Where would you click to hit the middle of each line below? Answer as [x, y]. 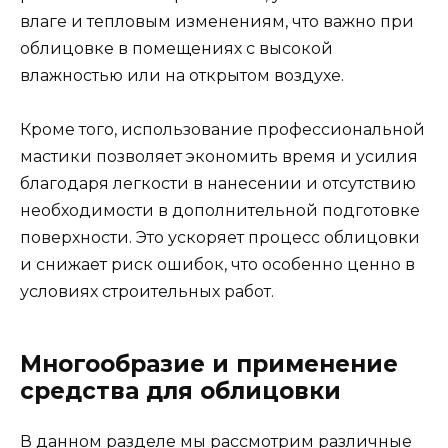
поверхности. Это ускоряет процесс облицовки [220, 238]
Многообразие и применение [209, 364]
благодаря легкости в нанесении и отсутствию [218, 184]
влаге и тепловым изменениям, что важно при [217, 22]
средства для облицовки [180, 391]
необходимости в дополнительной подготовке [220, 211]
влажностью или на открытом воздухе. [182, 76]
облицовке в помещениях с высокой [176, 49]
